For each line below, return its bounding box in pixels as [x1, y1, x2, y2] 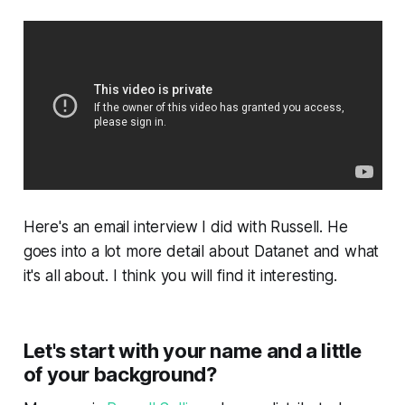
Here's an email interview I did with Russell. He [23, 218, 348, 236]
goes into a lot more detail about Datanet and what [23, 242, 380, 260]
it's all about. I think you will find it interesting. [23, 267, 337, 285]
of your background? [23, 363, 217, 386]
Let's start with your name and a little [23, 339, 363, 363]
